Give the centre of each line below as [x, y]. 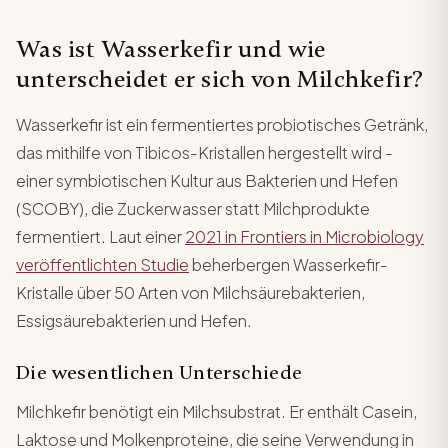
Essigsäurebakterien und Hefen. [134, 320]
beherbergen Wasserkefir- [288, 264]
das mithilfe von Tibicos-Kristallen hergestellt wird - [204, 152]
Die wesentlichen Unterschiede [159, 372]
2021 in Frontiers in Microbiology [304, 236]
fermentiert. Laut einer [100, 236]
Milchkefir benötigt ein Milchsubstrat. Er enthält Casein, [216, 411]
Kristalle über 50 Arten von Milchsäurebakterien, [190, 292]
